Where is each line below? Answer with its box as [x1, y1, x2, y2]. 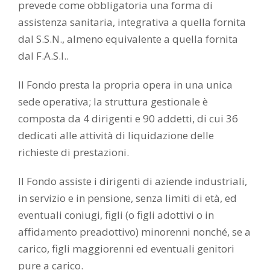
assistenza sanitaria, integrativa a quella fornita [18, 15, 246, 30]
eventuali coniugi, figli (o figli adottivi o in [18, 208, 214, 222]
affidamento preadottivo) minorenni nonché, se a [18, 225, 251, 239]
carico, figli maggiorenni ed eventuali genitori [18, 242, 234, 256]
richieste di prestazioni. [18, 145, 129, 160]
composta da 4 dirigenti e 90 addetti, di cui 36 [18, 111, 238, 126]
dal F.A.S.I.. [18, 49, 69, 63]
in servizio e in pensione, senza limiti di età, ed [18, 191, 237, 206]
